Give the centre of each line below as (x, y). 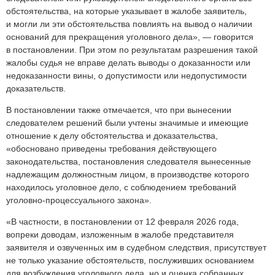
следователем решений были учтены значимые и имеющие (127, 123)
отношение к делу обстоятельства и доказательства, (112, 136)
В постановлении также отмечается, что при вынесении (119, 110)
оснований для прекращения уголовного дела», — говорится (130, 37)
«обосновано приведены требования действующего (111, 149)
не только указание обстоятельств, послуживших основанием (130, 261)
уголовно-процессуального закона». (79, 200)
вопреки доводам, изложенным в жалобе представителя (120, 235)
